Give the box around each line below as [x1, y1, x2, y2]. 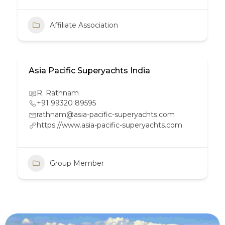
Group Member [50, 158, 104, 168]
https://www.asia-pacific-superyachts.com [37, 121, 182, 130]
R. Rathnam [37, 88, 79, 98]
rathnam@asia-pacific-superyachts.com [37, 110, 175, 120]
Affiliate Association [50, 20, 118, 30]
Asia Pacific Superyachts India [29, 66, 150, 76]
